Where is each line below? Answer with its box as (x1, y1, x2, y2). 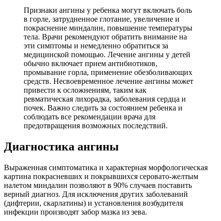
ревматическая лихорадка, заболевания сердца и (24, 95, 186, 104)
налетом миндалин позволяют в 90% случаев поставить (4, 181, 192, 190)
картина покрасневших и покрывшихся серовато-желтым (4, 172, 198, 181)
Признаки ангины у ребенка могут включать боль (24, 6, 192, 15)
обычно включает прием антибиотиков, (24, 59, 157, 68)
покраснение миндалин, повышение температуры (24, 24, 192, 33)
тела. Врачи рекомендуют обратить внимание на (24, 33, 187, 41)
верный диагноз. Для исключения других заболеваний (4, 190, 188, 199)
